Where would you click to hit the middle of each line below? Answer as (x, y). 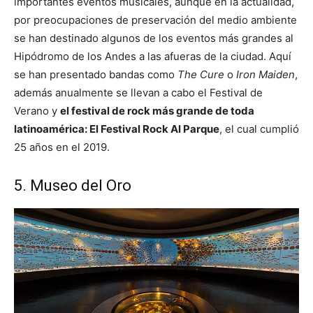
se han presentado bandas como (96, 75)
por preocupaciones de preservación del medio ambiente (155, 20)
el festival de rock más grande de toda (157, 111)
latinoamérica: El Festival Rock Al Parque (117, 129)
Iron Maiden (265, 75)
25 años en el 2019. (62, 147)
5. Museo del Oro (73, 186)
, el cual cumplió (259, 129)
